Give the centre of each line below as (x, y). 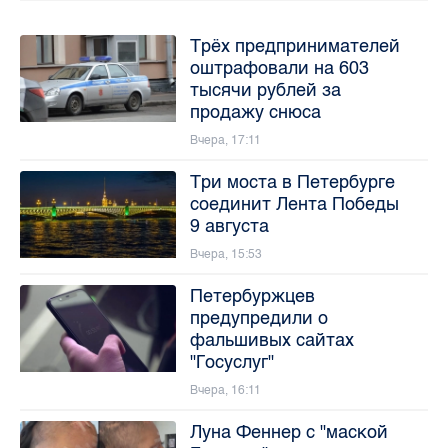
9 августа (229, 225)
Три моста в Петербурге (292, 181)
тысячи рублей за (265, 89)
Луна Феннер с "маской (288, 431)
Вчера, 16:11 (225, 389)
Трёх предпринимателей (294, 45)
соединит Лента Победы (294, 203)
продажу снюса (255, 111)
